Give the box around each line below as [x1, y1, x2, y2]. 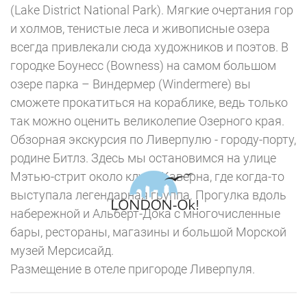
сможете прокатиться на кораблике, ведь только [10, 95, 288, 110]
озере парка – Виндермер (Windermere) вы [10, 77, 251, 91]
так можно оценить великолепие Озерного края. [10, 114, 284, 128]
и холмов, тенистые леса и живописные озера [10, 21, 270, 36]
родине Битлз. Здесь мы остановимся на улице [10, 151, 276, 165]
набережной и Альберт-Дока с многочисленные [10, 206, 280, 221]
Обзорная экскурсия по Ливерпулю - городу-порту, [10, 132, 296, 147]
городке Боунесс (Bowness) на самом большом [10, 58, 276, 73]
